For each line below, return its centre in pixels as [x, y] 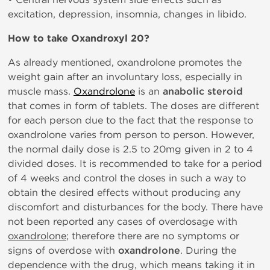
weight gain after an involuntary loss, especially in [125, 77]
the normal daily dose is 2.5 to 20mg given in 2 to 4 [130, 149]
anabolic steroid [203, 92]
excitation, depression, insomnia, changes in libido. [127, 14]
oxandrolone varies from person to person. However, [131, 135]
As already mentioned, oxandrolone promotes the [125, 62]
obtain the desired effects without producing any [124, 193]
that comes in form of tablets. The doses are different [133, 106]
